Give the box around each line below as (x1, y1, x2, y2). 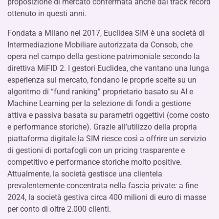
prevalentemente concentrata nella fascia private (7, 181, 175, 190)
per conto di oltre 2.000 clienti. (7, 204, 111, 214)
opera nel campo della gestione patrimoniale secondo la (7, 52, 200, 61)
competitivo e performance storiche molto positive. (7, 157, 182, 167)
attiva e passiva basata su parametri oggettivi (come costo (7, 110, 209, 120)
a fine (177, 181, 198, 190)
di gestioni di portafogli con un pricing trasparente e (7, 146, 185, 155)
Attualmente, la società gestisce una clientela (7, 169, 162, 178)
